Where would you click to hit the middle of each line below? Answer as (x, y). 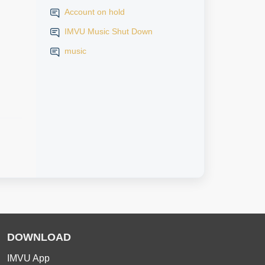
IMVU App (28, 258)
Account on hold (94, 12)
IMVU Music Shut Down (108, 31)
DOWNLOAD (39, 237)
